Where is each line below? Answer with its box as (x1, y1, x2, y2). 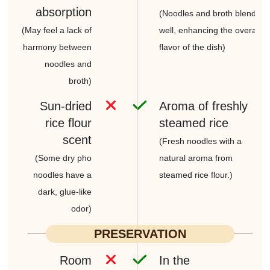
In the (159, 253, 190, 267)
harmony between (23, 42, 92, 52)
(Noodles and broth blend (159, 8, 256, 18)
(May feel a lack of (22, 25, 92, 35)
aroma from (186, 152, 233, 163)
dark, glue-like (38, 186, 92, 196)
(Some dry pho (35, 152, 92, 163)
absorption (36, 5, 92, 19)
